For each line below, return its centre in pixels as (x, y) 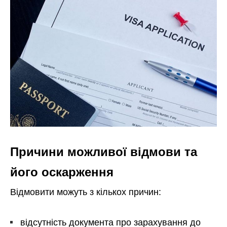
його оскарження (62, 172)
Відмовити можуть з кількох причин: (86, 192)
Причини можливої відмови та (104, 152)
